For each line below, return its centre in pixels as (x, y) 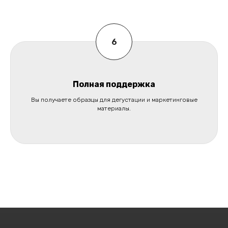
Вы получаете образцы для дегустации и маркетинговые (114, 100)
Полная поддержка (114, 84)
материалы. (114, 109)
